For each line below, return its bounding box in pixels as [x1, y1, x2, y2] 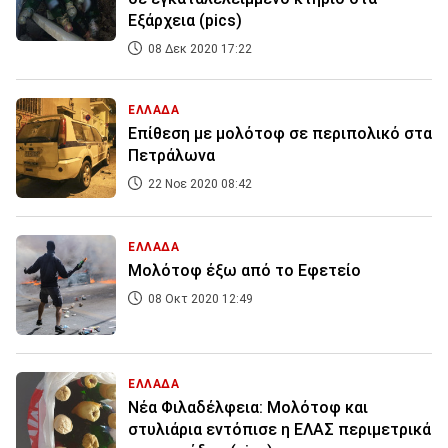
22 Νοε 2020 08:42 [145, 177, 252, 192]
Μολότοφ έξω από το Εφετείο [128, 261, 361, 281]
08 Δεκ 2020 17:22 [145, 42, 252, 57]
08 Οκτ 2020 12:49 [145, 292, 253, 307]
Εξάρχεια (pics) [128, 11, 242, 31]
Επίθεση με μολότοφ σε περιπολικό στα [128, 124, 432, 144]
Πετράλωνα [128, 146, 215, 166]
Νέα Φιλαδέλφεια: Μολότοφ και [128, 398, 368, 418]
